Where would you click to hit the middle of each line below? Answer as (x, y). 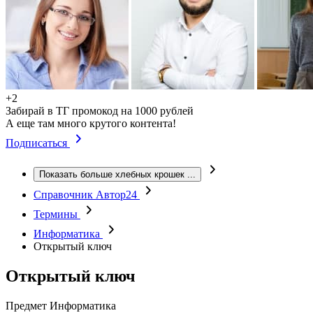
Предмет (26, 305)
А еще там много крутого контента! (91, 123)
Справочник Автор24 (87, 195)
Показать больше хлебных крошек (112, 174)
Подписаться (38, 143)
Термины (57, 214)
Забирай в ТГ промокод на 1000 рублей (100, 111)
